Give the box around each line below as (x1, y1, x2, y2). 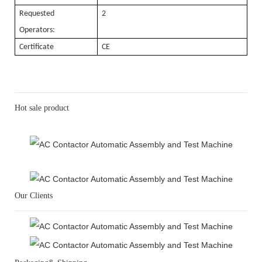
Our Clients (15, 191, 53, 200)
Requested (19, 9, 58, 19)
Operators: (19, 26, 55, 35)
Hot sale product (15, 104, 69, 113)
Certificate (19, 43, 57, 52)
